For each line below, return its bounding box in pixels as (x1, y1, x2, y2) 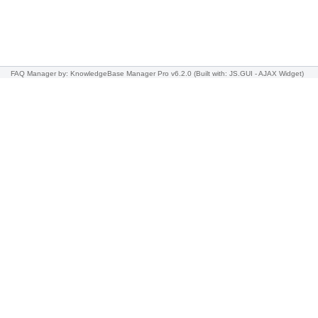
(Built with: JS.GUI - (194, 70, 258, 77)
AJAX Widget (258, 70, 302, 77)
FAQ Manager (11, 70, 56, 77)
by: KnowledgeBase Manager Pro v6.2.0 (58, 70, 192, 77)
